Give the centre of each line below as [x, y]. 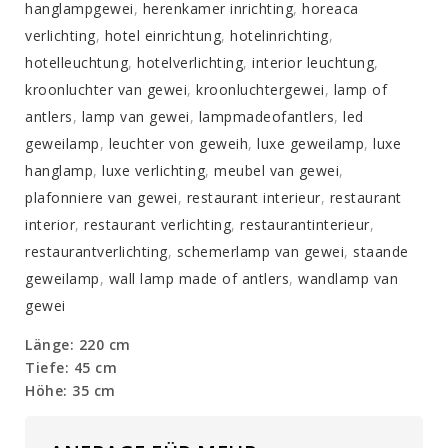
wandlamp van [348, 279]
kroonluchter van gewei [106, 90]
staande [381, 252]
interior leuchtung [313, 63]
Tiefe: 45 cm [71, 368]
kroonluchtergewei [260, 90]
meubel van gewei [276, 171]
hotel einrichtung [162, 36]
